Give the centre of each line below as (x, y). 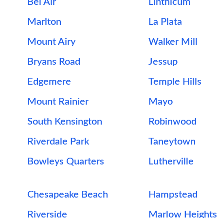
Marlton (44, 22)
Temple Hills (175, 82)
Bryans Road (54, 62)
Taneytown (172, 142)
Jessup (163, 62)
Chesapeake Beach (68, 195)
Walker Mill (173, 42)
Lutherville (171, 162)
